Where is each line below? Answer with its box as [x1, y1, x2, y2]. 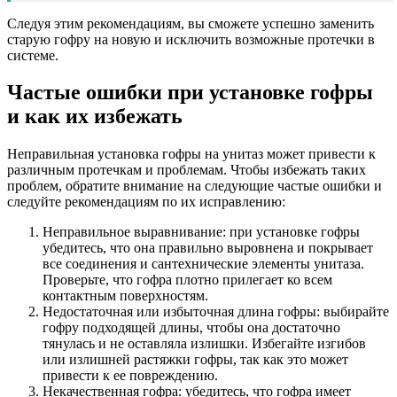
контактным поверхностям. [43, 288, 208, 304]
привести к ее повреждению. [43, 368, 218, 384]
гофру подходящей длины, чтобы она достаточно [43, 320, 340, 336]
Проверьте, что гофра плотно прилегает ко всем [43, 272, 332, 288]
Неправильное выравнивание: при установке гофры [43, 224, 360, 240]
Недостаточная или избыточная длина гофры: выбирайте [43, 304, 389, 320]
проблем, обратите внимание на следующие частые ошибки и [7, 178, 382, 194]
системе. [7, 47, 58, 63]
